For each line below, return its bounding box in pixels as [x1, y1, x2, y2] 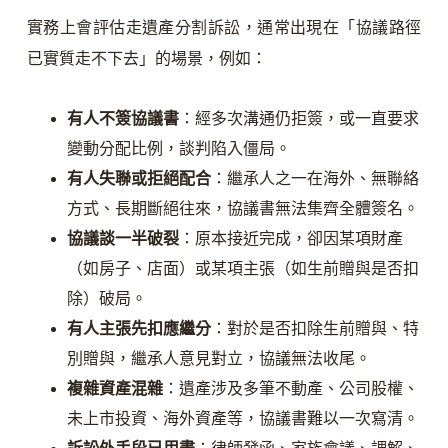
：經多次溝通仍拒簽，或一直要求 [178, 109, 419, 127]
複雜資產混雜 [66, 379, 163, 397]
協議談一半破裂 [66, 229, 179, 247]
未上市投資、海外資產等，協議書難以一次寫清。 [66, 409, 419, 427]
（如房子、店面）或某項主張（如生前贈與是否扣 [66, 259, 419, 277]
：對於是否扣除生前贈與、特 [210, 319, 419, 337]
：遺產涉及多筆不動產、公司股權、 [162, 379, 419, 397]
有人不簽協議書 [66, 109, 179, 127]
